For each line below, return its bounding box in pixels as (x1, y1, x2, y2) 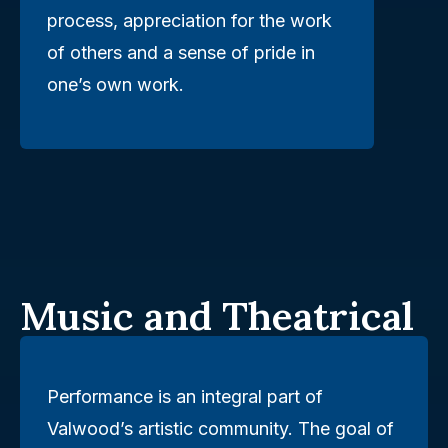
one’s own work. (47, 73, 184, 95)
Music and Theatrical (20, 291, 414, 342)
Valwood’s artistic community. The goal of (47, 418, 394, 440)
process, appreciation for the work (47, 9, 332, 31)
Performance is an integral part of (47, 386, 323, 408)
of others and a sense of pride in (47, 41, 315, 63)
